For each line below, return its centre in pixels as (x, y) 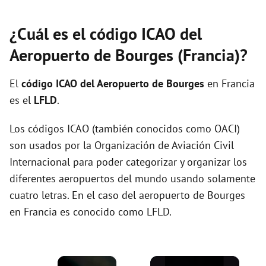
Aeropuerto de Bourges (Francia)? (129, 55)
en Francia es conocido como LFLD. (91, 212)
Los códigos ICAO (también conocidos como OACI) (125, 129)
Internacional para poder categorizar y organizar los (128, 162)
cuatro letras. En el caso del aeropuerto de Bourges (127, 195)
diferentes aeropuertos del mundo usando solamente (132, 178)
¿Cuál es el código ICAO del (106, 34)
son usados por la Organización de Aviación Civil (122, 145)
